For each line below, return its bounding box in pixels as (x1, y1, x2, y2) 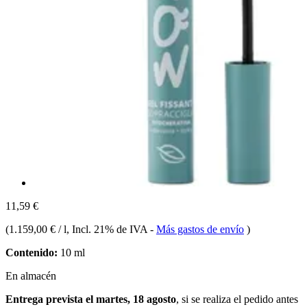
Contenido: (5, 246, 58, 258)
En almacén (5, 269, 56, 282)
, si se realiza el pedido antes (176, 293, 298, 305)
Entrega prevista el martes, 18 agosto (5, 293, 176, 305)
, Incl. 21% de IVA (66, 223, 150, 235)
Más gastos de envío (156, 223, 244, 235)
